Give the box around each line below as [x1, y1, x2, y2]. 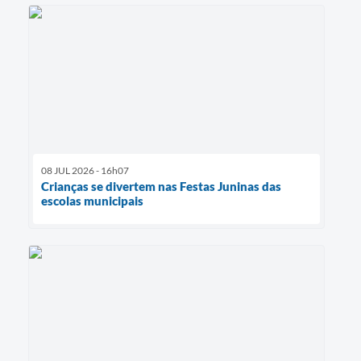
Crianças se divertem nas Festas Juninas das [41, 178, 281, 193]
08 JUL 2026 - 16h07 [41, 164, 129, 176]
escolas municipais [41, 193, 143, 208]
